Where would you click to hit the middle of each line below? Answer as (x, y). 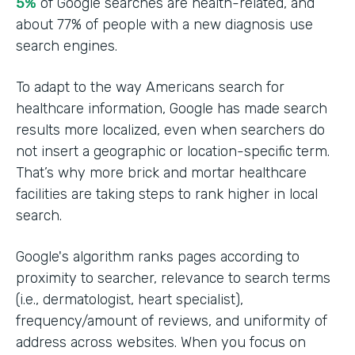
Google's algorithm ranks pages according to (158, 257)
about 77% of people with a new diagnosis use (164, 25)
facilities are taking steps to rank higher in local (167, 195)
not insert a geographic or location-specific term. (173, 152)
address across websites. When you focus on (161, 343)
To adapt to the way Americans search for (150, 88)
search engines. (69, 46)
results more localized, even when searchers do (170, 130)
